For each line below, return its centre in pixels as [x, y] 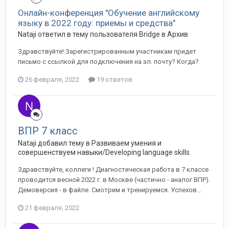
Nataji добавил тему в [55, 143]
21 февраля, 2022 [52, 208]
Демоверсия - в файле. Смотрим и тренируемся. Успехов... [110, 190]
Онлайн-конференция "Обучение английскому [109, 13]
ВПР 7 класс [48, 131]
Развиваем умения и [127, 143]
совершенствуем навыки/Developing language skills [104, 152]
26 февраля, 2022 [52, 79]
